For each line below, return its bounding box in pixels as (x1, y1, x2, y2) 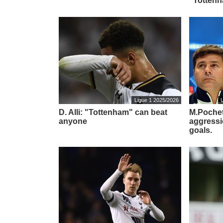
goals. (189, 126, 213, 134)
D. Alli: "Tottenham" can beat (59, 108, 167, 116)
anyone (59, 117, 87, 125)
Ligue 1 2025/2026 (134, 97, 179, 103)
